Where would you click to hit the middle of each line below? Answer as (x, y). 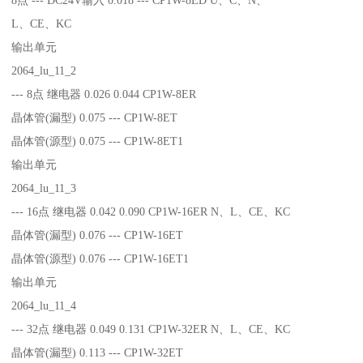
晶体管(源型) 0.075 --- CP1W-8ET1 (98, 141)
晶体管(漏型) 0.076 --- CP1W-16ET (98, 235)
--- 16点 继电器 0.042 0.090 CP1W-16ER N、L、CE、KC (151, 211)
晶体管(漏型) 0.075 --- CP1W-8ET (95, 117)
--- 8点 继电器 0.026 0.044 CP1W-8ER (104, 94)
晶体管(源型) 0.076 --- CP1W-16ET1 (100, 258)
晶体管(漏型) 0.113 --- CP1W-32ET (98, 352)
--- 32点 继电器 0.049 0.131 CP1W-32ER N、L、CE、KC (151, 329)
